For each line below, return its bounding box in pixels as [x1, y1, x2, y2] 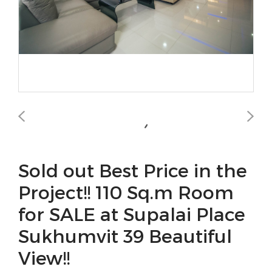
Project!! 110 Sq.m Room [18, 181, 234, 203]
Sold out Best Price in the [18, 159, 247, 181]
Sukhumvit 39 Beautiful [18, 225, 232, 246]
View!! [18, 246, 70, 268]
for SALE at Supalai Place [18, 203, 245, 225]
